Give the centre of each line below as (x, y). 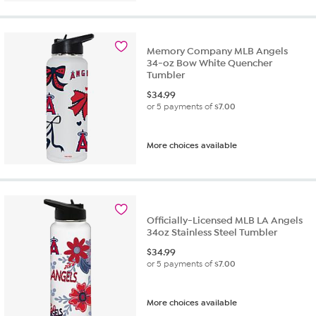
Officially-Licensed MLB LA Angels (225, 221)
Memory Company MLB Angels (218, 51)
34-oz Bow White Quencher (210, 63)
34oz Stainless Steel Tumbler (212, 233)
